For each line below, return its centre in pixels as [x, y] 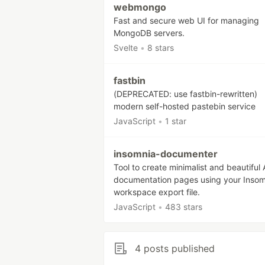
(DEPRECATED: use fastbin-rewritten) [185, 94]
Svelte [126, 48]
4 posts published [175, 248]
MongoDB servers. [149, 33]
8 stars [161, 48]
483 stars [184, 207]
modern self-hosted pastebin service [185, 106]
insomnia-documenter [166, 154]
